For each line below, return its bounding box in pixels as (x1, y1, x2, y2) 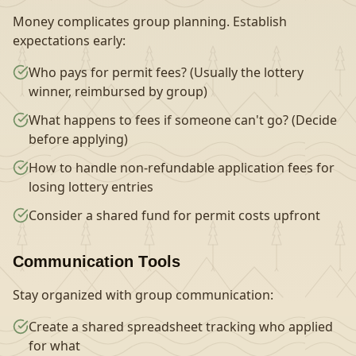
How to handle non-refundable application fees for (29, 159, 335, 176)
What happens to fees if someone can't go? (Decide (29, 111, 337, 129)
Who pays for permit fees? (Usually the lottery (29, 64, 304, 81)
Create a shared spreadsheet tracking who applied (29, 318, 333, 335)
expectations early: (13, 32, 126, 49)
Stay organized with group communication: (13, 286, 273, 304)
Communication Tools (13, 253, 180, 270)
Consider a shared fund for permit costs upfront (29, 207, 320, 224)
